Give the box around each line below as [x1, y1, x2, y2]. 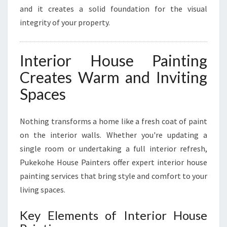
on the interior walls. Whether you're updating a [20, 130, 207, 140]
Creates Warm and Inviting [20, 68, 207, 86]
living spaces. [20, 184, 65, 195]
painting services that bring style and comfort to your [20, 171, 207, 181]
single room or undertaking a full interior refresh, [20, 143, 207, 154]
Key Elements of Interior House [20, 208, 207, 222]
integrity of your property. [20, 17, 110, 27]
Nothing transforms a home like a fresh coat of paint [20, 116, 207, 126]
